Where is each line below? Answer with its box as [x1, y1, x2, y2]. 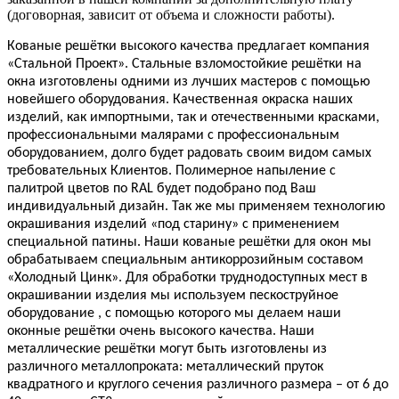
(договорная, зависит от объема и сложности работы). [7, 7, 335, 23]
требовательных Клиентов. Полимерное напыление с [7, 164, 336, 179]
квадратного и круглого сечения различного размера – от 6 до [7, 378, 388, 393]
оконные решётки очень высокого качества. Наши [7, 324, 314, 339]
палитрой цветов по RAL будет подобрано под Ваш [7, 182, 316, 197]
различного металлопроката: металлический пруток [7, 360, 323, 375]
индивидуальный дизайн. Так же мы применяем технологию [7, 199, 386, 215]
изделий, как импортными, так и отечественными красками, [7, 110, 379, 126]
